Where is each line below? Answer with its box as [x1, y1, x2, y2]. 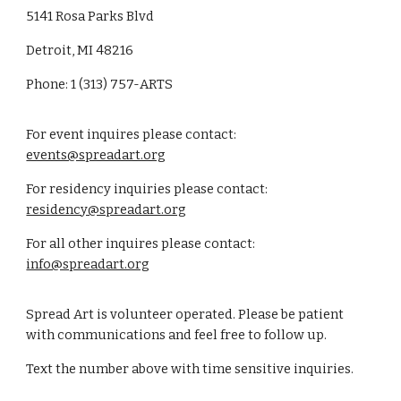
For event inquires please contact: [26, 126, 237, 142]
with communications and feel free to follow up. [26, 327, 330, 343]
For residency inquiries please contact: [26, 181, 269, 197]
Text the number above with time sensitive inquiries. [26, 361, 357, 377]
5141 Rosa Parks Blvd [26, 8, 155, 24]
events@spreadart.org [26, 147, 166, 163]
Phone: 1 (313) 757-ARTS [26, 76, 176, 92]
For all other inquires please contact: [26, 235, 256, 252]
